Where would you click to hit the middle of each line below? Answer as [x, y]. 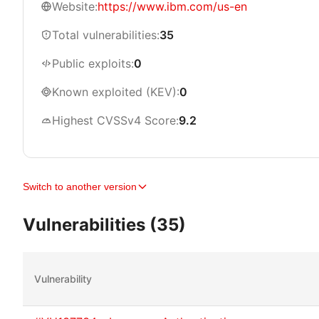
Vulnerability [63, 279]
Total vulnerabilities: [106, 35]
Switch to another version [80, 187]
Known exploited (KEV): [116, 92]
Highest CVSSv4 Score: [115, 120]
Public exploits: [93, 63]
